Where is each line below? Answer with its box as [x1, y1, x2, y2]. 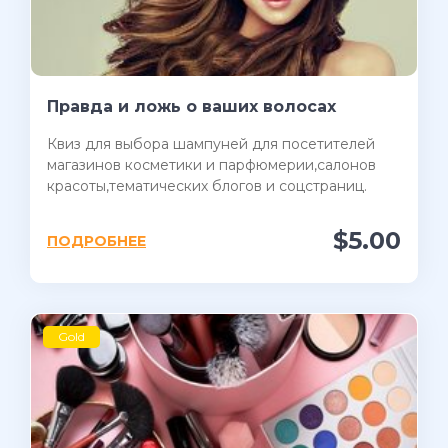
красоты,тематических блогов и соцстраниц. [47, 177, 367, 196]
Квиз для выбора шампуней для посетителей [47, 135, 375, 154]
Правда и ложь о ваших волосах [47, 97, 336, 117]
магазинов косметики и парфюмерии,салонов [47, 156, 376, 175]
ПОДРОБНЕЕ [47, 232, 146, 251]
